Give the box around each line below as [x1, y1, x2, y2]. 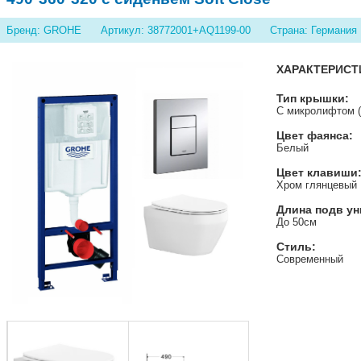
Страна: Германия [270, 24, 357, 36]
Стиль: [276, 240, 316, 253]
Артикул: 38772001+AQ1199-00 [101, 24, 251, 36]
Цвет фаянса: [276, 129, 353, 142]
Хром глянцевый [276, 179, 357, 191]
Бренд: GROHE [6, 24, 81, 36]
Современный [276, 253, 343, 265]
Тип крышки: [276, 92, 349, 105]
